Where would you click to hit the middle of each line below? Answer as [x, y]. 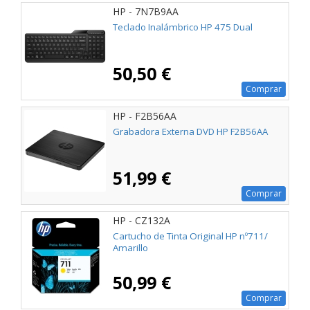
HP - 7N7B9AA [146, 11]
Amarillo [130, 247]
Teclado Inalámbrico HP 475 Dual [183, 27]
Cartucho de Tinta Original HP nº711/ [190, 236]
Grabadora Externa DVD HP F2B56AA [190, 131]
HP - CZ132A [142, 220]
